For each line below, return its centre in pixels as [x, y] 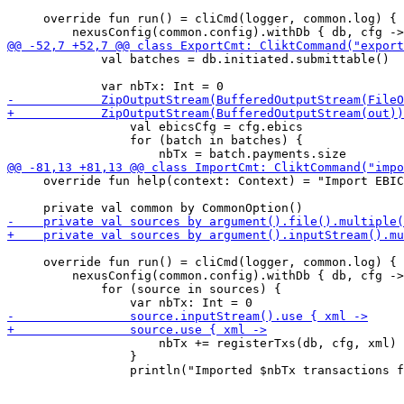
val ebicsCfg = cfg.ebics [155, 127]
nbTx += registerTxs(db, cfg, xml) [202, 343]
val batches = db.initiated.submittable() [198, 59]
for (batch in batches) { [155, 140]
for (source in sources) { [144, 289]
